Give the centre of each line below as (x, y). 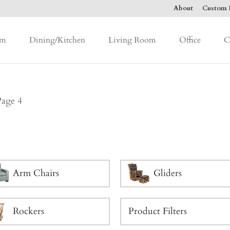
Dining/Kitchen (57, 40)
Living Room (132, 40)
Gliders (168, 173)
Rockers (29, 211)
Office (190, 40)
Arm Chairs (36, 173)
